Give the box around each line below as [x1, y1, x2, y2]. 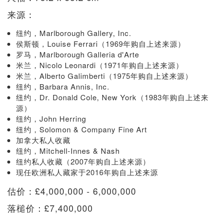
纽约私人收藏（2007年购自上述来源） [16, 156, 150, 167]
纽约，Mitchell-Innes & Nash [16, 145, 120, 156]
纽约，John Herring [16, 113, 86, 124]
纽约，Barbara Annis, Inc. [16, 81, 109, 92]
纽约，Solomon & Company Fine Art [16, 124, 147, 135]
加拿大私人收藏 [16, 135, 71, 145]
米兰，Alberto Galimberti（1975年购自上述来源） [16, 71, 193, 81]
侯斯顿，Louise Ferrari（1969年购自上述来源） [16, 38, 185, 49]
